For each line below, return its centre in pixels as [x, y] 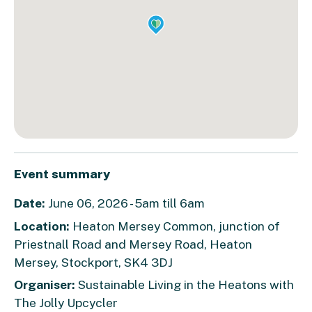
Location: [43, 226]
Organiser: [45, 285]
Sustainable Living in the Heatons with [185, 285]
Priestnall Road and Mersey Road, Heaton [133, 244]
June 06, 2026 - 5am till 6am [125, 203]
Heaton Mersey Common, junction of [176, 226]
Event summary [62, 174]
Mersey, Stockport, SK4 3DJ [93, 262]
